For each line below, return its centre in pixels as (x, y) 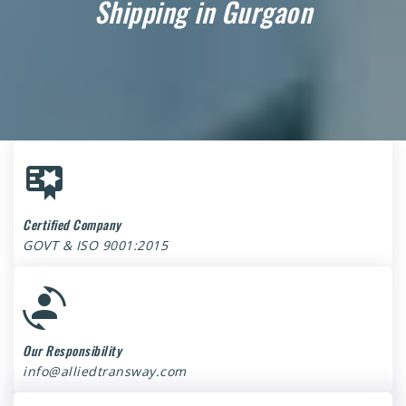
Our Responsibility (72, 350)
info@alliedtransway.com (105, 371)
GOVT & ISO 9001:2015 (95, 245)
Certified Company (72, 224)
